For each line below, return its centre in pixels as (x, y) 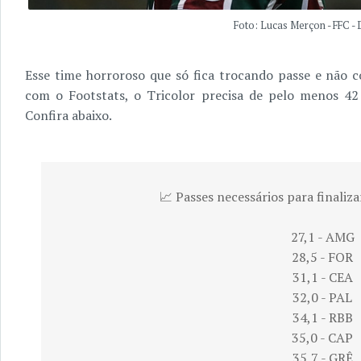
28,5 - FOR (322, 257)
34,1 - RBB (322, 317)
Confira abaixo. (68, 115)
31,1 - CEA (322, 277)
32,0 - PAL (322, 297)
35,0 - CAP (322, 338)
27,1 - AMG (322, 237)
